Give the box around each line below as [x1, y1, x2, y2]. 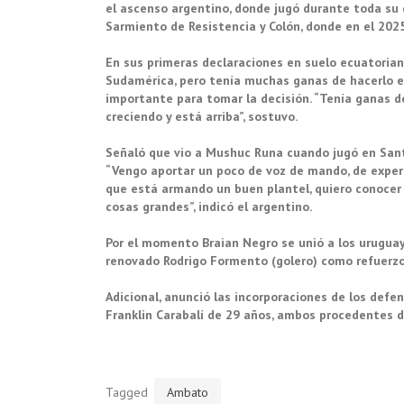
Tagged [106, 383, 151, 400]
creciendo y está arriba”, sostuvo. [106, 107, 300, 124]
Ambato [167, 383, 208, 400]
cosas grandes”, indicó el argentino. [106, 197, 315, 215]
